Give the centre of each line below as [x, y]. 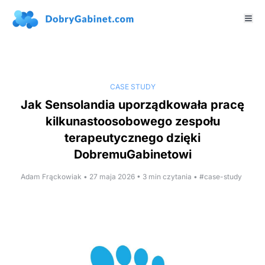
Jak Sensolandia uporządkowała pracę [132, 104]
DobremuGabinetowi [132, 154]
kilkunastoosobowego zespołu [132, 121]
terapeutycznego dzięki [132, 138]
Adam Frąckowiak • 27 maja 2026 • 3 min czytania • [110, 176]
